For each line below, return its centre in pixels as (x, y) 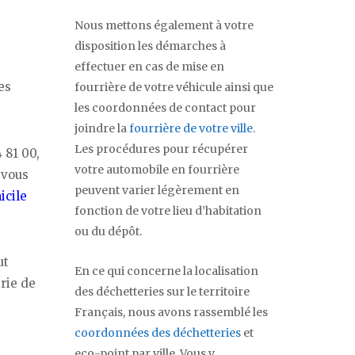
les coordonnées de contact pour (165, 108)
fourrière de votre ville (191, 129)
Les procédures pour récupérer (161, 149)
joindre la (102, 129)
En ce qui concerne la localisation (166, 271)
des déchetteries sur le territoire (162, 292)
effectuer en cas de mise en (149, 67)
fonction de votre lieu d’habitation (168, 211)
